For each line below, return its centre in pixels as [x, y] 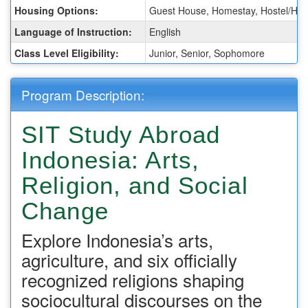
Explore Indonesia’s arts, [117, 240]
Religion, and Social [135, 186]
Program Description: [83, 95]
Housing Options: [56, 11]
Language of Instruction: [73, 32]
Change [65, 211]
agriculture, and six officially [129, 260]
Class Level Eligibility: [67, 53]
